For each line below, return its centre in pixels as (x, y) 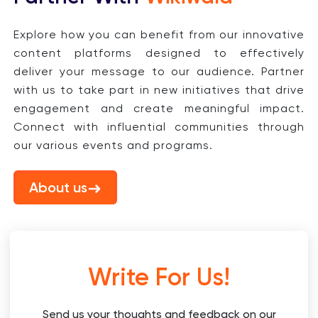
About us (58, 189)
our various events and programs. (113, 147)
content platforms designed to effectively (159, 54)
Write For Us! (159, 279)
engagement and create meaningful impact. (159, 110)
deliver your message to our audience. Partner (159, 73)
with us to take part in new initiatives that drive (159, 91)
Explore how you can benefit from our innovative (159, 36)
